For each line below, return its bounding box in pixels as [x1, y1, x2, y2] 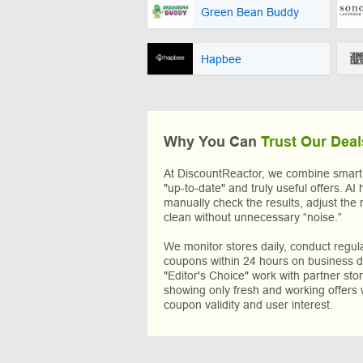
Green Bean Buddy [201, 5, 299, 19]
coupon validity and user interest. [164, 298, 333, 312]
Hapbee [201, 52, 241, 66]
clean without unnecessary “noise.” [164, 211, 342, 224]
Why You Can [164, 134, 261, 151]
